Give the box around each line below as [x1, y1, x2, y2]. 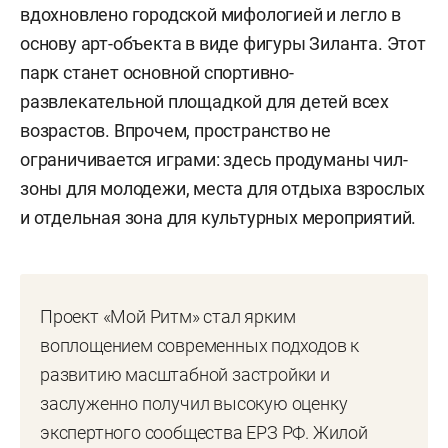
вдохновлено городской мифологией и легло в [20, 3, 401, 25]
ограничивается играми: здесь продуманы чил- [20, 148, 408, 170]
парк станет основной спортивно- [20, 61, 294, 83]
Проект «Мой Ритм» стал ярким [40, 305, 296, 327]
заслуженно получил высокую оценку [40, 392, 348, 414]
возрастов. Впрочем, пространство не [20, 119, 331, 141]
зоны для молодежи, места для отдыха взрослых [20, 177, 426, 199]
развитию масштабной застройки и [40, 363, 330, 385]
